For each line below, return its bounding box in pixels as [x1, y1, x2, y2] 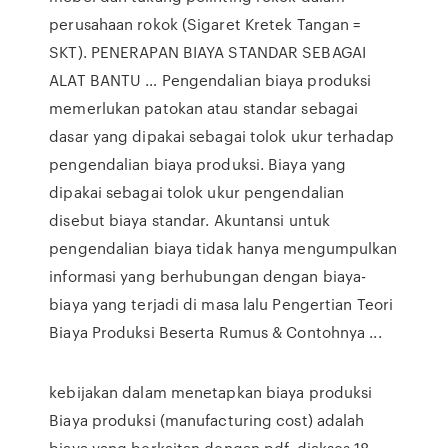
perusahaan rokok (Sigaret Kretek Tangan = [49, 13, 361, 35]
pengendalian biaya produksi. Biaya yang [49, 153, 347, 175]
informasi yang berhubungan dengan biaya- [49, 265, 367, 287]
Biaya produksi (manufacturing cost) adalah [49, 409, 365, 431]
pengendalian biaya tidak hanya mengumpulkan [49, 237, 398, 259]
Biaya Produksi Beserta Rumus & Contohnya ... [49, 321, 382, 343]
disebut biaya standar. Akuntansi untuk [49, 209, 331, 231]
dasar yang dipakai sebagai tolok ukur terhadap [49, 125, 394, 147]
